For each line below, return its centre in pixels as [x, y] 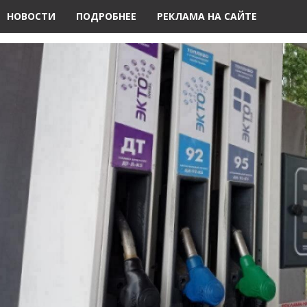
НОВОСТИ [32, 16]
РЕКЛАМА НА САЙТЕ [207, 16]
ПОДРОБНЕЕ [107, 16]
